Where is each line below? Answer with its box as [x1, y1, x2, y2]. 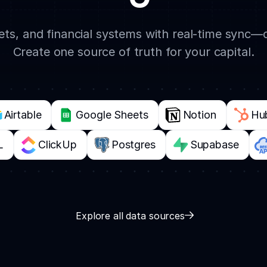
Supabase [190, 138, 239, 151]
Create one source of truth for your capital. [13, 44, 254, 59]
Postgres [111, 138, 156, 151]
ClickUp [38, 138, 77, 151]
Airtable [4, 108, 42, 121]
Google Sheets [76, 108, 148, 121]
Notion [182, 108, 216, 121]
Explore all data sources [76, 209, 185, 222]
